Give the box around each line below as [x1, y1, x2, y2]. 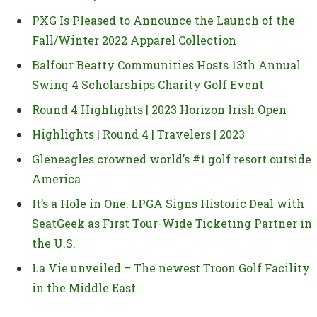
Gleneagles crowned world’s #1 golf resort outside [32, 151, 311, 166]
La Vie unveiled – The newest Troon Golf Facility [32, 260, 310, 275]
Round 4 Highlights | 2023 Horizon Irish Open [32, 101, 287, 117]
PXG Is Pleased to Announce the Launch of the [32, 12, 295, 28]
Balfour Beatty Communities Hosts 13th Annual [32, 57, 301, 72]
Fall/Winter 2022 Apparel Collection [32, 32, 236, 47]
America [32, 171, 81, 186]
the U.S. [32, 235, 76, 250]
